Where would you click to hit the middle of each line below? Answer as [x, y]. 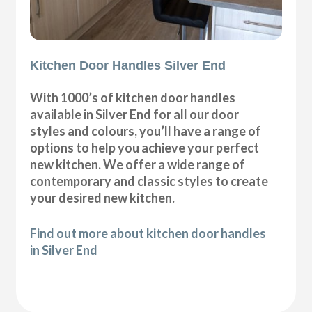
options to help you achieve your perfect [145, 147]
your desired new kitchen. [103, 197]
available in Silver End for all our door [135, 114]
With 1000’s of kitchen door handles [133, 97]
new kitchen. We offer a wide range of [138, 164]
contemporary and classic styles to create [149, 181]
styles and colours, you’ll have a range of [146, 131]
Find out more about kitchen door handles [148, 233]
